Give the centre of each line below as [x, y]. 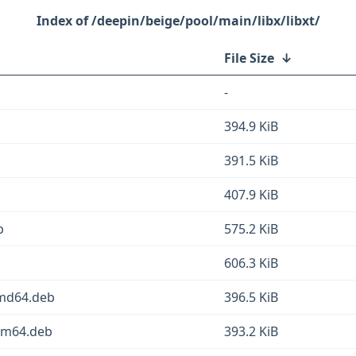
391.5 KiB [251, 161]
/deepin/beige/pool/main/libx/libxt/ [205, 21]
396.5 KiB [251, 297]
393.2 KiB [251, 331]
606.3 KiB [251, 263]
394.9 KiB [251, 126]
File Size [249, 58]
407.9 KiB [251, 195]
